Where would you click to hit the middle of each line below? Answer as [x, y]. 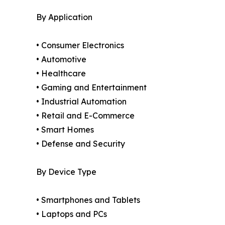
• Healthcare [61, 74]
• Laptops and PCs [72, 214]
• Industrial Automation [81, 102]
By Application [64, 17]
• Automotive [61, 60]
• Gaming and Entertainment [91, 88]
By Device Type [66, 172]
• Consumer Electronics [80, 45]
